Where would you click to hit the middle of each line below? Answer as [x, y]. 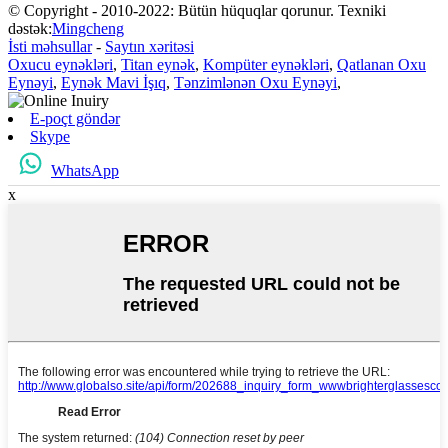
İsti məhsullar [50, 46]
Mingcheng [88, 28]
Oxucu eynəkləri [60, 64]
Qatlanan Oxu [381, 64]
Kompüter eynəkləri [266, 64]
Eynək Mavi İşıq [113, 82]
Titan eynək [158, 64]
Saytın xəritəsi [149, 46]
